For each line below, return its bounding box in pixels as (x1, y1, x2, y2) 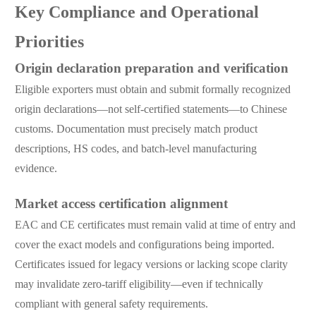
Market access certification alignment (14, 197, 228, 212)
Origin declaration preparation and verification (14, 62, 288, 77)
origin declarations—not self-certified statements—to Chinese (14, 104, 287, 116)
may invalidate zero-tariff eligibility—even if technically (14, 279, 263, 291)
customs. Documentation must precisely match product (14, 123, 257, 136)
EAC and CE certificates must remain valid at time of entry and (14, 219, 296, 232)
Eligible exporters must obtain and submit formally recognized (14, 84, 291, 97)
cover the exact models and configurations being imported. (14, 239, 274, 252)
